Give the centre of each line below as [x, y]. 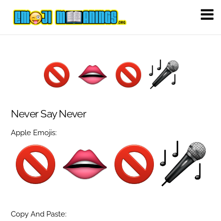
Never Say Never [49, 113]
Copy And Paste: [39, 214]
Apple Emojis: [34, 133]
